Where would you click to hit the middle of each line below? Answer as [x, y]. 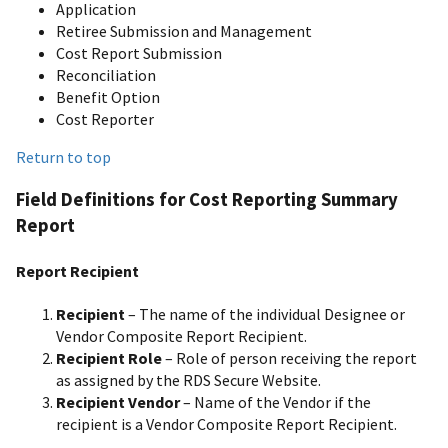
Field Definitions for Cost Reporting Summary [207, 199]
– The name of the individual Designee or [265, 314]
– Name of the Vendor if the [275, 402]
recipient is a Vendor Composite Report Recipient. [226, 424]
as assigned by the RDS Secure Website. [188, 380]
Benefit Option [108, 97]
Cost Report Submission [139, 53]
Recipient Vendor [118, 402]
